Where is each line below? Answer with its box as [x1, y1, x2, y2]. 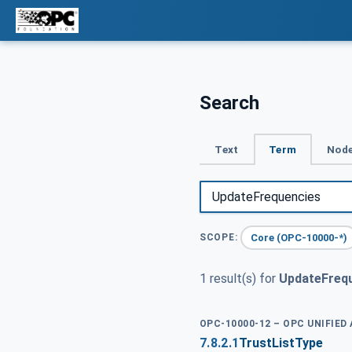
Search [200, 91, 259, 114]
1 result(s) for [200, 271, 279, 287]
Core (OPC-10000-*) [251, 231, 348, 244]
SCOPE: [200, 232, 238, 244]
